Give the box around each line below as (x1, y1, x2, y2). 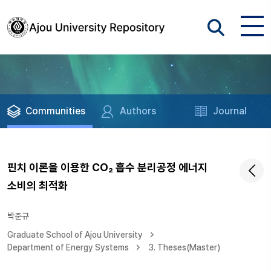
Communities (25, 105, 85, 117)
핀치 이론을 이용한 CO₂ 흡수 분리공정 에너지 (7, 161, 207, 174)
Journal (213, 105, 247, 117)
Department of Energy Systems (7, 243, 129, 252)
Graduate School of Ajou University (7, 230, 143, 240)
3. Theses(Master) (148, 243, 220, 252)
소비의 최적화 (7, 179, 68, 192)
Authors (120, 105, 157, 117)
